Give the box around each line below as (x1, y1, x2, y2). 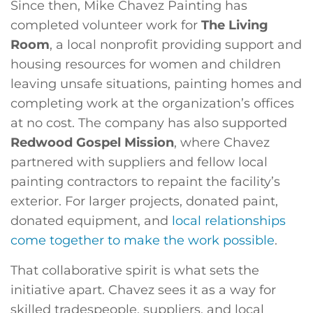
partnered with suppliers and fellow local (10, 154, 268, 170)
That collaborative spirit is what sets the (10, 262, 259, 278)
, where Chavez (174, 135, 270, 151)
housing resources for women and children (10, 57, 281, 73)
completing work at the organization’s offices (10, 96, 294, 112)
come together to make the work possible (10, 233, 275, 249)
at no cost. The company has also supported (10, 115, 287, 131)
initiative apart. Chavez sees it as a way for (10, 282, 276, 298)
